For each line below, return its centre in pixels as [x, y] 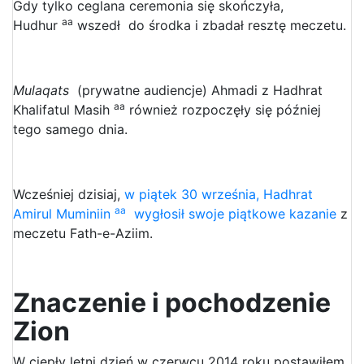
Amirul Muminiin [64, 213]
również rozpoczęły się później [223, 109]
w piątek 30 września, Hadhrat [219, 194]
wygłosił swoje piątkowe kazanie [231, 213]
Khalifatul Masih [63, 109]
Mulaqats [43, 90]
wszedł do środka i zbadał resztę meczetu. [210, 25]
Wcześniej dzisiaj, [69, 194]
